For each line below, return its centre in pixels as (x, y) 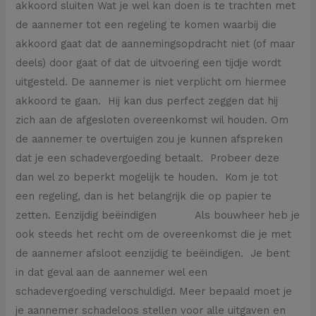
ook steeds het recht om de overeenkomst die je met (154, 234)
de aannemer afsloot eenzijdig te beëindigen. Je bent (153, 253)
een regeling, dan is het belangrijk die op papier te (144, 196)
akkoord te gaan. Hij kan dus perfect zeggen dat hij (147, 101)
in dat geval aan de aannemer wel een (112, 272)
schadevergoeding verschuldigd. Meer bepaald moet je (154, 291)
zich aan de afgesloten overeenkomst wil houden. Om (152, 120)
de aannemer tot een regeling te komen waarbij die (146, 24)
